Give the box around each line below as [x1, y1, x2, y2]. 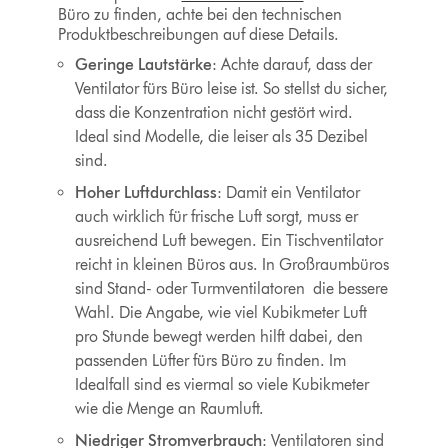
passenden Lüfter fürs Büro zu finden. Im [75, 351, 347, 371]
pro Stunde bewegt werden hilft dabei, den [75, 327, 364, 347]
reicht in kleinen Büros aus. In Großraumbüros [75, 255, 390, 275]
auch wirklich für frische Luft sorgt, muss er [75, 207, 359, 227]
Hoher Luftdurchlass [75, 183, 218, 203]
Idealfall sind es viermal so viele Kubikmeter [75, 375, 370, 395]
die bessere [309, 279, 389, 299]
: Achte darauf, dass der [212, 55, 373, 75]
